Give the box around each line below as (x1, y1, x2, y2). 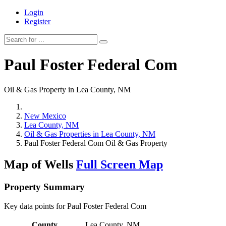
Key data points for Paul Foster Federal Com (4, 202, 146, 211)
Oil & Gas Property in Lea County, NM (4, 85, 131, 94)
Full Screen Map (76, 157, 163, 171)
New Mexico (24, 111, 66, 120)
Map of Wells (4, 157, 76, 171)
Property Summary (4, 181, 85, 192)
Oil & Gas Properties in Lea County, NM (24, 129, 155, 138)
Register (24, 17, 50, 26)
